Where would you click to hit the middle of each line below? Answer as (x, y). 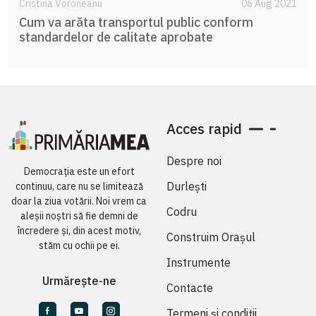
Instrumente (199, 262)
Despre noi (194, 160)
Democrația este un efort (79, 172)
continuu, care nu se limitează (79, 187)
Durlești (187, 186)
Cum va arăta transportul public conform (136, 22)
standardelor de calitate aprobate (116, 37)
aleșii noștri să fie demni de (79, 216)
